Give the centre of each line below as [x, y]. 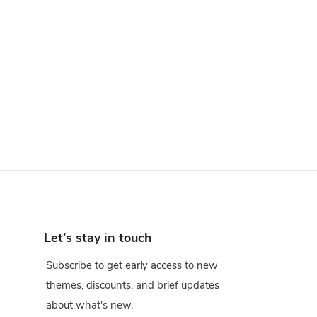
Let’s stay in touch [98, 238]
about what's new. [90, 305]
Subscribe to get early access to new [132, 265]
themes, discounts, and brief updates [133, 285]
